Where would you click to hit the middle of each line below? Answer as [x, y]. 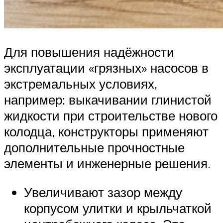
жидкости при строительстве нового [111, 116]
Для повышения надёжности [89, 52]
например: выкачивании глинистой [108, 100]
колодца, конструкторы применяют [106, 132]
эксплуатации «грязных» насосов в [106, 68]
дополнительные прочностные [94, 148]
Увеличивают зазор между [103, 192]
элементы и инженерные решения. [107, 164]
